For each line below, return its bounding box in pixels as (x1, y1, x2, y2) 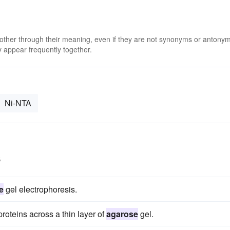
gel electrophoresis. (4, 183, 77, 195)
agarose (106, 208, 138, 220)
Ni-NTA (5, 97, 31, 109)
